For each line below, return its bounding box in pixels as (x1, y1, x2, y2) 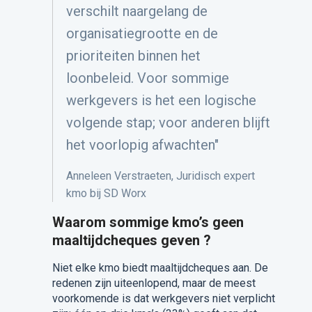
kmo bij (65, 187, 104, 201)
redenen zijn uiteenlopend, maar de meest (52, 276, 256, 290)
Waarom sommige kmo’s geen (52, 214, 244, 231)
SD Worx (103, 187, 146, 201)
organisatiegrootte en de (65, 25, 218, 42)
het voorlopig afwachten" (65, 136, 219, 154)
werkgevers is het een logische (65, 92, 256, 109)
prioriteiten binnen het (65, 47, 201, 65)
